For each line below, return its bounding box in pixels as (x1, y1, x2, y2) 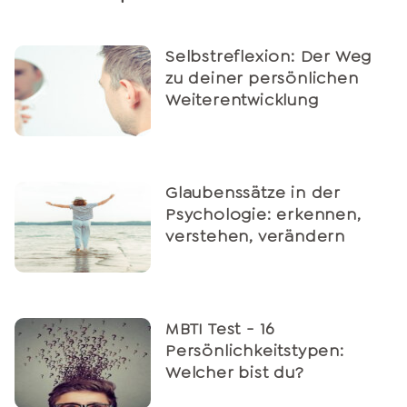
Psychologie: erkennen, (165, 203, 362, 226)
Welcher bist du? (165, 362, 304, 384)
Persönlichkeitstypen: (165, 340, 344, 362)
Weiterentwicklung (165, 89, 319, 112)
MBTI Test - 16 (165, 318, 275, 341)
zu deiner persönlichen (165, 67, 359, 90)
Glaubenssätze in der (165, 182, 341, 204)
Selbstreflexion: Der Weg (165, 45, 372, 68)
